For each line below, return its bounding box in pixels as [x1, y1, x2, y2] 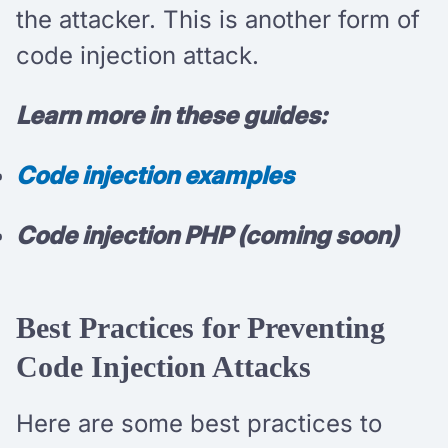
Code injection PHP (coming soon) [16, 220, 398, 250]
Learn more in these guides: [16, 100, 327, 130]
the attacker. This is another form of [16, 4, 420, 34]
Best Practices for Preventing [16, 310, 385, 344]
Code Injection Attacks [16, 349, 311, 383]
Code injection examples [16, 160, 294, 190]
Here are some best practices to [16, 408, 382, 438]
